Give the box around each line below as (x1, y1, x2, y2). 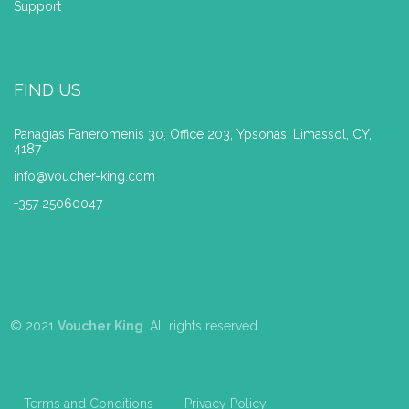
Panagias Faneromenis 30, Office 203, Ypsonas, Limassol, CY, (14, 126, 372, 142)
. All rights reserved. (143, 318, 261, 333)
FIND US (14, 79, 82, 100)
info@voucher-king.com (14, 168, 156, 184)
